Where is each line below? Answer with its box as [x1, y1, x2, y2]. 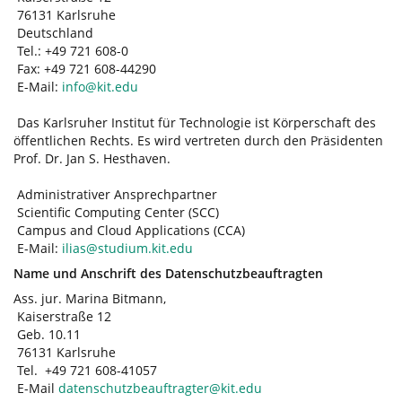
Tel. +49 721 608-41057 [13, 362, 157, 379]
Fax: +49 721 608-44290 [13, 60, 156, 77]
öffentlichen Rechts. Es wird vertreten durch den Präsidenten [13, 132, 383, 149]
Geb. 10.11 [13, 326, 81, 343]
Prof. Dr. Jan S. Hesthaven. [13, 150, 170, 167]
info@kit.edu [62, 78, 138, 95]
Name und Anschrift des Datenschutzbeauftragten [13, 265, 323, 282]
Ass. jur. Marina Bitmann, [13, 290, 166, 307]
